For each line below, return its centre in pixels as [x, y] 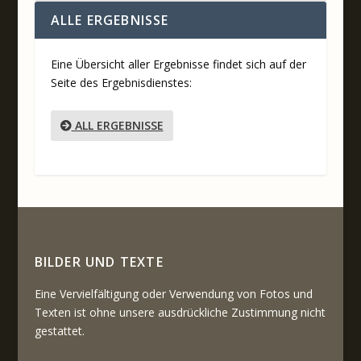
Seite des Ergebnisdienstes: [121, 83]
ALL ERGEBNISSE [117, 125]
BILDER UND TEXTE [99, 262]
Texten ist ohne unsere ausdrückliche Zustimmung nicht [180, 313]
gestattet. [59, 331]
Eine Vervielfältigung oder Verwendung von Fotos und [173, 294]
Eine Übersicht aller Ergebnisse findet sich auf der [178, 64]
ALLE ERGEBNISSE [110, 21]
